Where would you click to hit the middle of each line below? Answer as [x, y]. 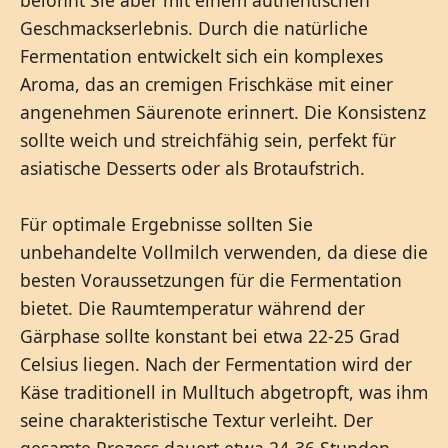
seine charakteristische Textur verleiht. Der [196, 419]
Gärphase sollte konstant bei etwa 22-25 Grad [210, 335]
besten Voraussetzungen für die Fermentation [211, 279]
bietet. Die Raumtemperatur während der [192, 307]
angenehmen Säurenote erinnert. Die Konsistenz [223, 111]
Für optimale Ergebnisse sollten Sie [166, 223]
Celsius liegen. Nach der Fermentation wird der [216, 363]
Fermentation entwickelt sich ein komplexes [201, 55]
